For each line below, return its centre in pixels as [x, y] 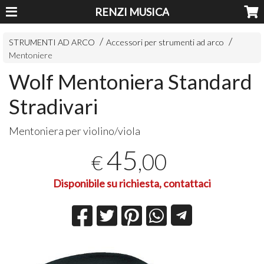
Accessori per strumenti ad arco [165, 42]
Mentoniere [31, 55]
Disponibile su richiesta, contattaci [132, 183]
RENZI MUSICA [132, 12]
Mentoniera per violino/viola [75, 131]
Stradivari [54, 106]
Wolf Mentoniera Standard [131, 82]
